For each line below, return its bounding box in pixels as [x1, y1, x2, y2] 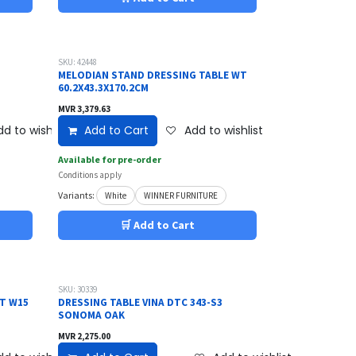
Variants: [58, 189, 95, 202]
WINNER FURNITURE [144, 190, 219, 202]
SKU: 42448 [58, 56, 98, 68]
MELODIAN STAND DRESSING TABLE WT [58, 68, 248, 82]
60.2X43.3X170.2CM [58, 80, 149, 95]
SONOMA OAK [58, 308, 126, 322]
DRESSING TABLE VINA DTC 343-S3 [58, 295, 223, 309]
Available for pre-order [58, 153, 162, 165]
